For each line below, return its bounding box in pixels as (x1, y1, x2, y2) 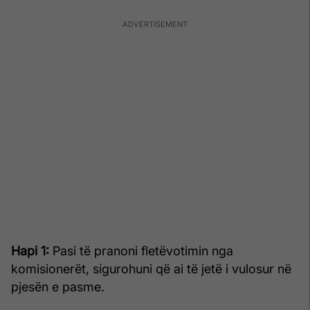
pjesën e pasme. (11, 279, 104, 294)
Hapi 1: (11, 243, 49, 258)
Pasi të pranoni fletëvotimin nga (49, 243, 233, 258)
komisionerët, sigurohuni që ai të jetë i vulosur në (11, 261, 291, 276)
